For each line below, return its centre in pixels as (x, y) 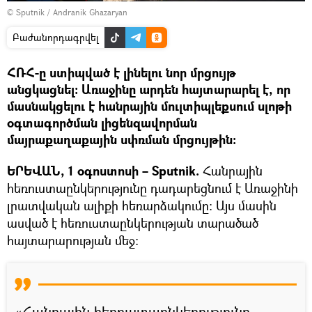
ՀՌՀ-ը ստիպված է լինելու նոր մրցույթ (122, 72)
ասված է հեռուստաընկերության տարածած (133, 223)
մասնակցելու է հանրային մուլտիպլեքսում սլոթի (149, 106)
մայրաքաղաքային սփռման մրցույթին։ (122, 139)
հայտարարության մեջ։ (73, 240)
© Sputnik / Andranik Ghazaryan (67, 12)
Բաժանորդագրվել (56, 37)
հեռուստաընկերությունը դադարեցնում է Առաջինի (153, 188)
